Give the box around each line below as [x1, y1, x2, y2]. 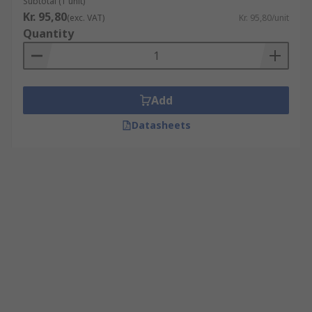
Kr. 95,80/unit [239, 12, 289, 24]
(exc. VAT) [67, 12, 104, 24]
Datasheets [131, 118, 191, 132]
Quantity [23, 26, 74, 41]
